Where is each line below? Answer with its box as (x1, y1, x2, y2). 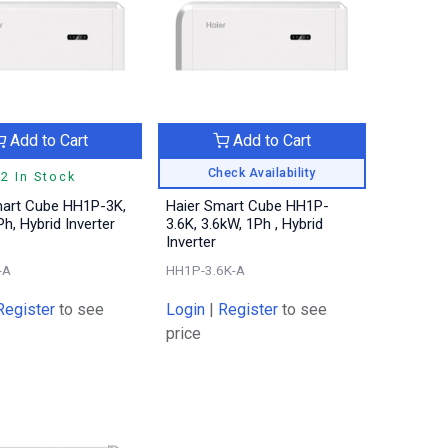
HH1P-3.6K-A (166, 261, 246, 278)
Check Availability (207, 164, 316, 180)
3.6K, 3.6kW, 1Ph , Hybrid (166, 214, 324, 233)
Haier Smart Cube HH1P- (166, 196, 330, 215)
